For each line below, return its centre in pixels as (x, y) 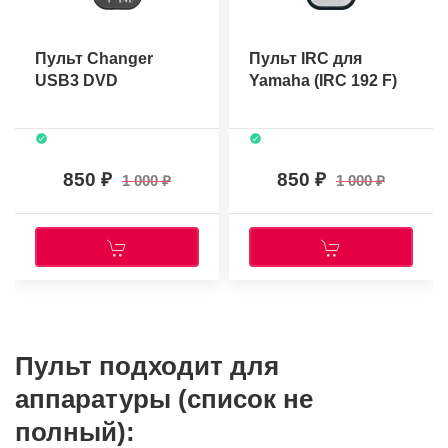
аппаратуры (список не (164, 399)
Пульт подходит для (147, 366)
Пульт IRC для (305, 59)
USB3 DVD (76, 81)
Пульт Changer (94, 59)
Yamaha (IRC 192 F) (323, 81)
